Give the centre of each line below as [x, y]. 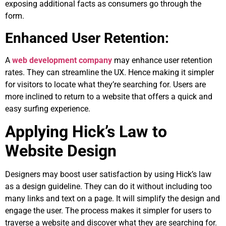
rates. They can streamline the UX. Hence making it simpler [109, 72]
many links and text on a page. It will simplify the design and [112, 199]
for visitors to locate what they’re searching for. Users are [105, 84]
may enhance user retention [162, 60]
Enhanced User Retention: [87, 38]
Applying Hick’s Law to [86, 132]
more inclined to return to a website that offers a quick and [109, 96]
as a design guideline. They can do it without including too [108, 186]
